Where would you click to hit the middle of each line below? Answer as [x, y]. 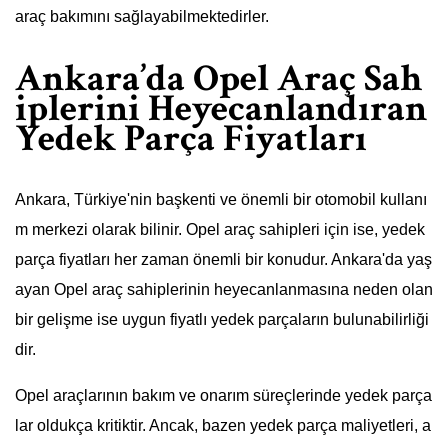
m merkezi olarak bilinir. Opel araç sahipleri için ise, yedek [220, 230]
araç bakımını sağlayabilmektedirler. [142, 17]
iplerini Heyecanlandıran [221, 108]
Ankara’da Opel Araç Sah [218, 78]
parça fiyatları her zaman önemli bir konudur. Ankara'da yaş [223, 260]
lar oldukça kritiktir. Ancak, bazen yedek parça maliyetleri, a [223, 426]
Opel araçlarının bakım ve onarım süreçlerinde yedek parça [223, 396]
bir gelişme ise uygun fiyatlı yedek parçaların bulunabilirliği [222, 320]
